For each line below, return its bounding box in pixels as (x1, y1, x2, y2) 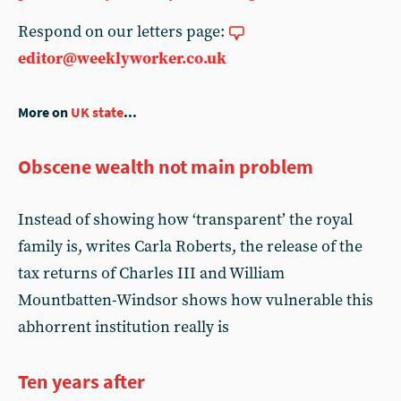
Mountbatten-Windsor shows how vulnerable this (18, 290, 373, 311)
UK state (71, 104, 124, 121)
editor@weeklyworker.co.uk (18, 48, 226, 69)
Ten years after (18, 369, 145, 394)
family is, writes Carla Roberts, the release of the (18, 236, 363, 257)
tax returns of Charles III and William (18, 263, 285, 284)
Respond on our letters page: (18, 21, 228, 42)
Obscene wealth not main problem (18, 154, 313, 179)
